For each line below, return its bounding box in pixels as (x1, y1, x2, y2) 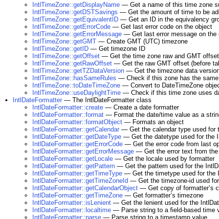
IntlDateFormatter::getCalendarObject (32, 184, 138, 192)
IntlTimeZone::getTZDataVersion (32, 67, 124, 74)
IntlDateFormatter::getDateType (32, 133, 121, 140)
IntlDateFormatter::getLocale (32, 155, 113, 162)
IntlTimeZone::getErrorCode (32, 23, 110, 30)
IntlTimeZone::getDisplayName (32, 1, 120, 8)
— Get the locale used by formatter (113, 155, 215, 162)
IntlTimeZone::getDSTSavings (32, 8, 118, 16)
